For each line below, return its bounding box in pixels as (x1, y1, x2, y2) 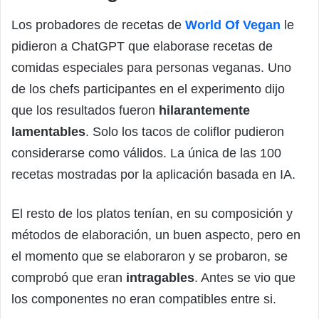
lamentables (11, 125, 85, 140)
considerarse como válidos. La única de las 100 (11, 146, 281, 161)
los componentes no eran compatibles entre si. (11, 292, 276, 307)
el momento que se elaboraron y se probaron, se (11, 249, 288, 264)
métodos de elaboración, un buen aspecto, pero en (11, 228, 300, 243)
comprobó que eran (11, 271, 126, 286)
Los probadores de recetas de (11, 18, 185, 33)
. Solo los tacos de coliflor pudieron (85, 125, 284, 140)
